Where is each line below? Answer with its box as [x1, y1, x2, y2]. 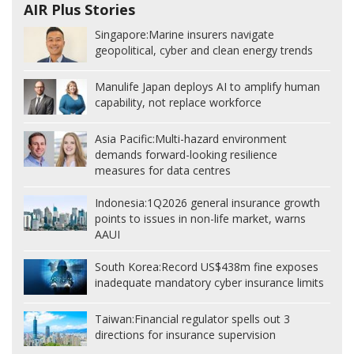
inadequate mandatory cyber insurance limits [95, 274, 324, 290]
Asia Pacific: [95, 130, 155, 146]
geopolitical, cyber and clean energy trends [95, 43, 313, 58]
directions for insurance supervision [95, 326, 276, 342]
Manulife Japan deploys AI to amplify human [95, 78, 320, 94]
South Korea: [95, 258, 161, 274]
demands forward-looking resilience [95, 146, 277, 162]
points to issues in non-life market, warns [95, 210, 306, 226]
